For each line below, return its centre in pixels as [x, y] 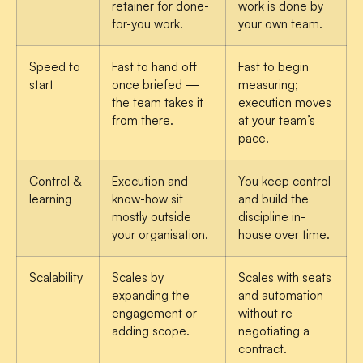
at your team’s [277, 121]
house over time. [284, 235]
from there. [143, 121]
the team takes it [158, 103]
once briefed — [156, 85]
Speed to [55, 67]
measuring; [268, 85]
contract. [263, 349]
